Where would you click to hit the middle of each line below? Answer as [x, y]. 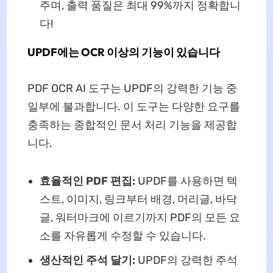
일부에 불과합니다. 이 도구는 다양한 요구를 [133, 107]
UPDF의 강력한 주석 [187, 261]
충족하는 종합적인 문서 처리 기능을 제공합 [132, 125]
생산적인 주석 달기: [88, 261]
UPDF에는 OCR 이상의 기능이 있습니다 [123, 52]
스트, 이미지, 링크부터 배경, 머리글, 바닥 [138, 200]
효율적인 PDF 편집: [88, 181]
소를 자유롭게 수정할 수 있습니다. [122, 236]
